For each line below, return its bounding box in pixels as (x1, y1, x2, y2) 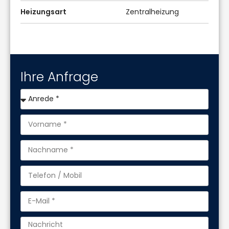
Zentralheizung (126, 6, 179, 17)
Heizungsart (20, 6, 66, 17)
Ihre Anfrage (20, 67, 98, 86)
